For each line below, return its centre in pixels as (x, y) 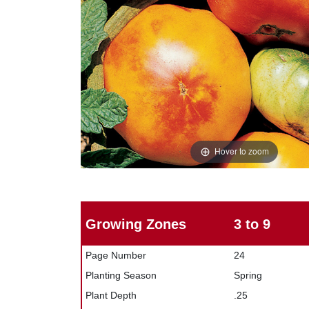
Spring (248, 275)
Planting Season (121, 275)
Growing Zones (136, 224)
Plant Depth (111, 295)
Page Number (116, 255)
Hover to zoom (241, 151)
